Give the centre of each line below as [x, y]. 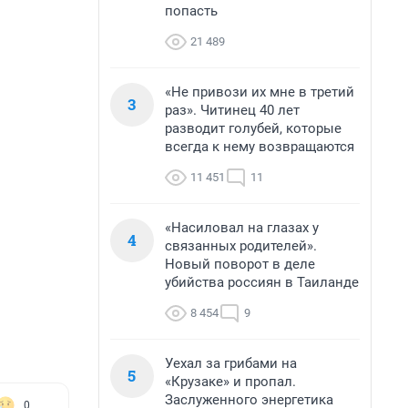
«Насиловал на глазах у [242, 228]
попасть [191, 11]
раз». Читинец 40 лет [232, 110]
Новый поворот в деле [240, 264]
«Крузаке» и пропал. [230, 382]
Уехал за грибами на [231, 363]
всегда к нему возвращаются [260, 147]
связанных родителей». [241, 246]
